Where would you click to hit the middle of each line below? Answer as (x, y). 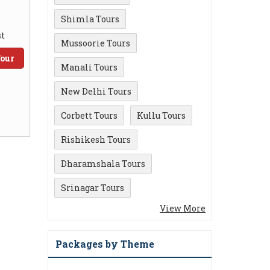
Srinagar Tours (93, 188)
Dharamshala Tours (103, 164)
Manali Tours (89, 67)
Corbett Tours (89, 115)
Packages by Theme (105, 244)
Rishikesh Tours (96, 140)
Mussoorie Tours (96, 43)
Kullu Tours (161, 115)
